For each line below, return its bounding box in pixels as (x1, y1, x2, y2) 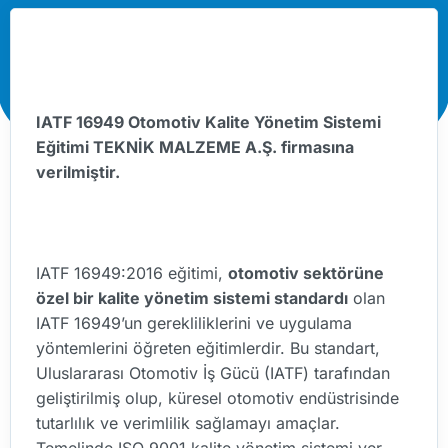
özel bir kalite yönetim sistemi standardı (36, 288, 348, 309)
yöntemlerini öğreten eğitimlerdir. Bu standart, (36, 338, 380, 359)
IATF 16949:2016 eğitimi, (36, 263, 228, 284)
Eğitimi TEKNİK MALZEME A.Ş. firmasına (36, 137, 354, 158)
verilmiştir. (36, 162, 120, 183)
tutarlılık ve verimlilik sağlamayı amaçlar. (36, 413, 340, 434)
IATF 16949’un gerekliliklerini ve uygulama (36, 313, 352, 334)
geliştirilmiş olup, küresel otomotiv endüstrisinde (36, 388, 399, 409)
